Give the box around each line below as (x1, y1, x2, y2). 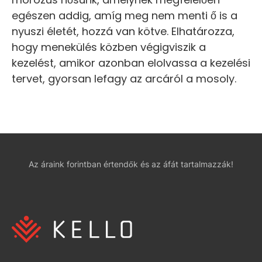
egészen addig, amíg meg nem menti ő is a (12, 8, 237, 23)
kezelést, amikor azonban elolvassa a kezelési (12, 55, 250, 70)
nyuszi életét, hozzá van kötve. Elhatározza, (12, 23, 235, 39)
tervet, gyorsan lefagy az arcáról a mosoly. (12, 71, 236, 86)
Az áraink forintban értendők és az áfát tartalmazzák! (29, 158, 233, 169)
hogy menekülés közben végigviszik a (12, 39, 206, 54)
